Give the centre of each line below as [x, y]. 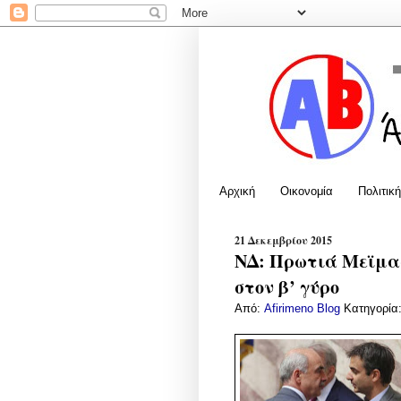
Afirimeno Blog [304, 308]
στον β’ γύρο [287, 286]
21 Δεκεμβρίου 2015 [283, 240]
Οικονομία [307, 191]
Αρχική [237, 191]
